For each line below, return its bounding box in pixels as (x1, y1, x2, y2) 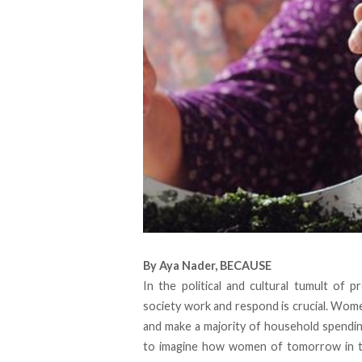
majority (203, 319, 246, 334)
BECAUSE (220, 259, 271, 273)
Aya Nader (159, 259, 215, 273)
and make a (143, 319, 204, 334)
